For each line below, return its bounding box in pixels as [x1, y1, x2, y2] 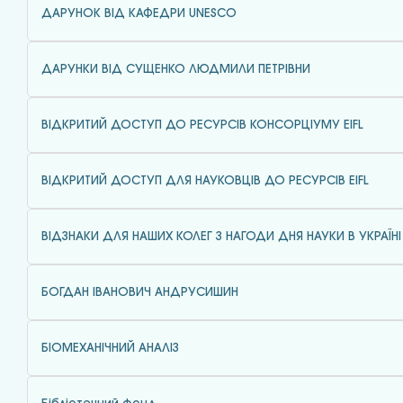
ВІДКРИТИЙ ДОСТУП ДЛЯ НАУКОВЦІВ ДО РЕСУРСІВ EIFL [41, 175, 369, 186]
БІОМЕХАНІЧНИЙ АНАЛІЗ [41, 343, 179, 354]
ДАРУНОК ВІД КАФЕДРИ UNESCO [41, 8, 237, 19]
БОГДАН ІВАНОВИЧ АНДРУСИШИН [41, 287, 238, 298]
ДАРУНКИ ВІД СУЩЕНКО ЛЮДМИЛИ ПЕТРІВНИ [41, 64, 310, 75]
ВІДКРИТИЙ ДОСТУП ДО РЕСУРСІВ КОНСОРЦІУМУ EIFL [41, 120, 363, 130]
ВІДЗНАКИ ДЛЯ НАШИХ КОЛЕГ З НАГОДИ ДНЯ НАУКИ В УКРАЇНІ [41, 231, 401, 242]
